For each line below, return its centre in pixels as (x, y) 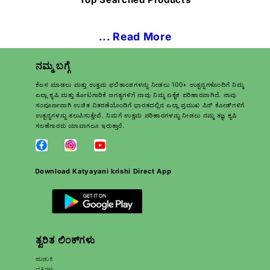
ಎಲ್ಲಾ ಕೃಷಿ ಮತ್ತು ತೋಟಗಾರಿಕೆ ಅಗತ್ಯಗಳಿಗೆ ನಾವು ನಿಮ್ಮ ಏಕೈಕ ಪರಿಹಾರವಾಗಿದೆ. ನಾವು (136, 94)
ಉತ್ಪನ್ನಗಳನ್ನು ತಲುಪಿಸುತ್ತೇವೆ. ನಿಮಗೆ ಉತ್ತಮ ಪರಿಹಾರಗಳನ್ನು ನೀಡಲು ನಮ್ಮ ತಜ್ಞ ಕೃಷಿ (136, 115)
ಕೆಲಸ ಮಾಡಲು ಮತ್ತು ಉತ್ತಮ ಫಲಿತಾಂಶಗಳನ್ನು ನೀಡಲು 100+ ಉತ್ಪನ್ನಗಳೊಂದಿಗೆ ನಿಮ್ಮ (140, 84)
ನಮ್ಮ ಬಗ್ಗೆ (53, 66)
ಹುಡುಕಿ (44, 259)
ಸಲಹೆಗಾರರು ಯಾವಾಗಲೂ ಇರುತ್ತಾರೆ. (80, 125)
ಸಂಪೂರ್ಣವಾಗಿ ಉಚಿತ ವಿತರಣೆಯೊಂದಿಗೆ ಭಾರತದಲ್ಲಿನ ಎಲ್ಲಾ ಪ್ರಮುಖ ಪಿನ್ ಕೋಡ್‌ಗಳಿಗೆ (140, 105)
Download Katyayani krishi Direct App (103, 171)
